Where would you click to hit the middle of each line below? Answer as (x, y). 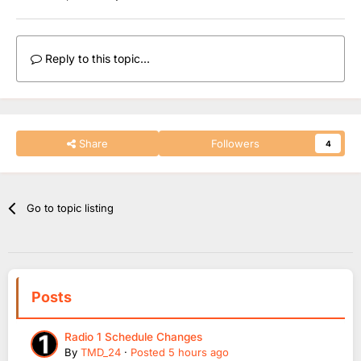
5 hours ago (199, 352)
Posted (149, 352)
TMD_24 (101, 352)
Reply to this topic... (96, 58)
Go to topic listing (71, 207)
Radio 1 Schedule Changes (133, 336)
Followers (236, 143)
